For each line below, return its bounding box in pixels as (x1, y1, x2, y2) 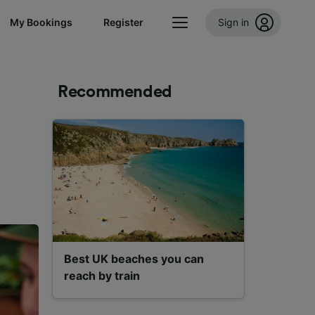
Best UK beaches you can (64, 252, 204, 266)
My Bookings (10, 16, 72, 28)
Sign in (218, 16, 249, 28)
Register (103, 16, 143, 28)
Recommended (58, 84, 173, 101)
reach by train (64, 269, 140, 283)
